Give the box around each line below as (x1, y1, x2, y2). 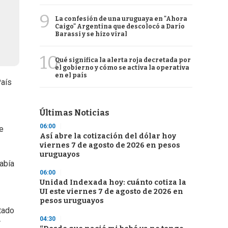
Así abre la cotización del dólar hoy (40, 132, 176, 140)
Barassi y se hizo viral (55, 31, 127, 38)
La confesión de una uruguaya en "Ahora (55, 15, 187, 22)
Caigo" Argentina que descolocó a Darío (55, 23, 185, 30)
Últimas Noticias (40, 108, 109, 118)
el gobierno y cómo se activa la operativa (55, 64, 189, 71)
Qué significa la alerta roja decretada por (55, 56, 191, 64)
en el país (55, 72, 87, 79)
